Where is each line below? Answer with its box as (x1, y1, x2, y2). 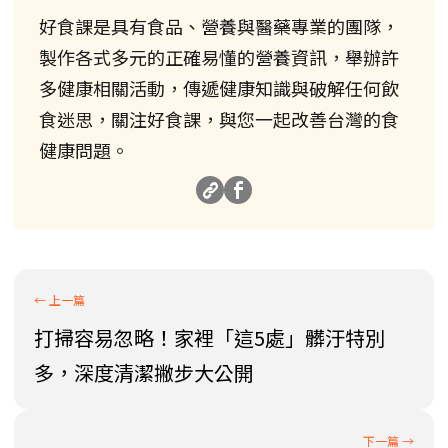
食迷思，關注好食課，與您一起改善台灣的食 (39, 106, 399, 133)
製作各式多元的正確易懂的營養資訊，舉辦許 (39, 44, 399, 71)
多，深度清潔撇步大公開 (34, 358, 254, 388)
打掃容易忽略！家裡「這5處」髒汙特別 (34, 323, 385, 353)
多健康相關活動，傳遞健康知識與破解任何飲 (39, 75, 399, 102)
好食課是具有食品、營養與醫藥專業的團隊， (39, 13, 399, 40)
